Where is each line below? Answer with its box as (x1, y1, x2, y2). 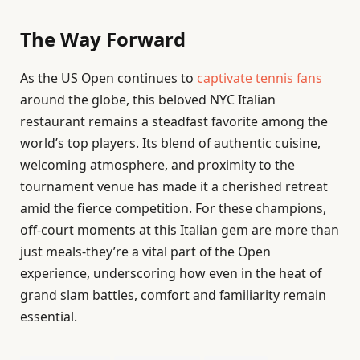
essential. (20, 308, 77, 326)
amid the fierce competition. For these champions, (20, 199, 326, 218)
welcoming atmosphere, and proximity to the (20, 156, 295, 174)
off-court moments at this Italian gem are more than (20, 221, 339, 239)
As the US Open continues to (20, 69, 197, 88)
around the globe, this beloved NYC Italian (20, 91, 276, 109)
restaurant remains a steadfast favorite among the (20, 112, 328, 131)
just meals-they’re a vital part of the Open (20, 243, 271, 261)
